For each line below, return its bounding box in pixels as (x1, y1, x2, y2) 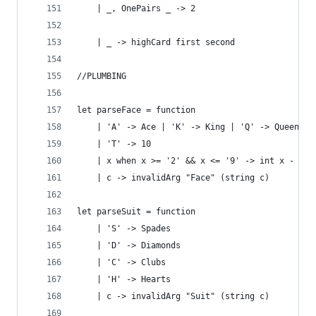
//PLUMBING (77, 71, 126, 81)
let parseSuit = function (77, 207, 195, 217)
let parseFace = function (77, 105, 195, 115)
